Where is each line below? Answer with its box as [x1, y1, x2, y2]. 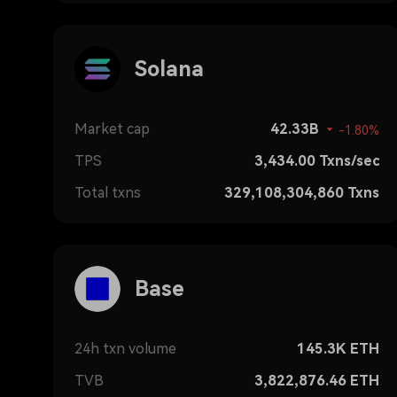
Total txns [74, 184, 141, 201]
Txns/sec [319, 152, 379, 169]
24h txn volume [74, 340, 176, 357]
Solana [135, 57, 204, 82]
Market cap [74, 121, 150, 137]
